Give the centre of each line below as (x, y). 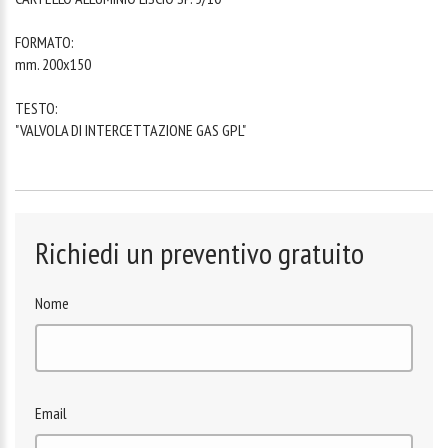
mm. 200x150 (53, 63)
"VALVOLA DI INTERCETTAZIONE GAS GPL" (130, 129)
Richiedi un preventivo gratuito (199, 252)
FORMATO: (44, 41)
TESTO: (36, 107)
